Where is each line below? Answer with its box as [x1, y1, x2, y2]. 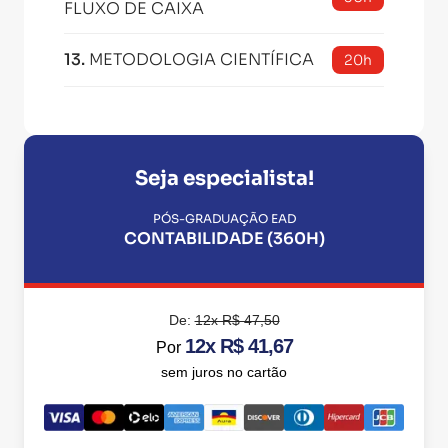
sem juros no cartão [161, 364, 287, 380]
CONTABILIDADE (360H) [123, 228, 325, 249]
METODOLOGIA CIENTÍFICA [89, 49, 314, 70]
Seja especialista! [134, 166, 314, 191]
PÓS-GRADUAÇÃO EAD [152, 211, 296, 226]
